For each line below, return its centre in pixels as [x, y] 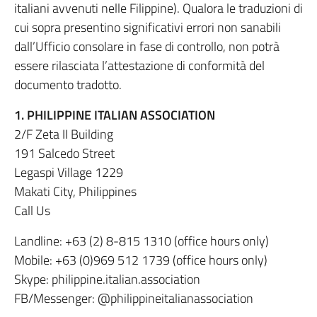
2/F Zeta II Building [64, 134]
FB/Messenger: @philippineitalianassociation [134, 298]
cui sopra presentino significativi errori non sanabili [148, 27]
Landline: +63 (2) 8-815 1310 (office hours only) [142, 241]
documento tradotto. [68, 85]
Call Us [32, 211]
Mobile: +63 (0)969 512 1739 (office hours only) [141, 260]
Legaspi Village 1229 [69, 172]
